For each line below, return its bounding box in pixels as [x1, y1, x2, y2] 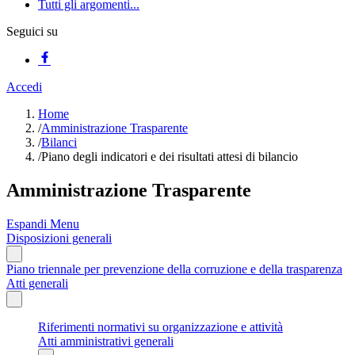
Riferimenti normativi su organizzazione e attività [38, 319, 283, 334]
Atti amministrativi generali [38, 334, 174, 348]
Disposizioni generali [6, 231, 112, 245]
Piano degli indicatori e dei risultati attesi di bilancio [41, 150, 298, 163]
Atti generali [6, 276, 68, 290]
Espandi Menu [6, 216, 79, 231]
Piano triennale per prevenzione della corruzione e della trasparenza [6, 261, 342, 276]
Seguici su [6, 25, 58, 38]
